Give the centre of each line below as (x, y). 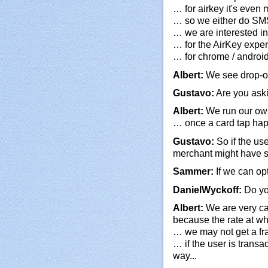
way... (185, 255)
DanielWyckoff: (207, 190)
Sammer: (193, 172)
